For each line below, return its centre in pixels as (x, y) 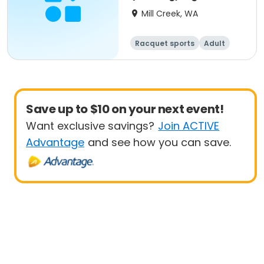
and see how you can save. (160, 142)
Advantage (55, 142)
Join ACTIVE (189, 126)
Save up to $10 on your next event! (125, 109)
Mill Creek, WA (170, 14)
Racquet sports (165, 43)
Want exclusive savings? (90, 126)
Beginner (175, 57)
